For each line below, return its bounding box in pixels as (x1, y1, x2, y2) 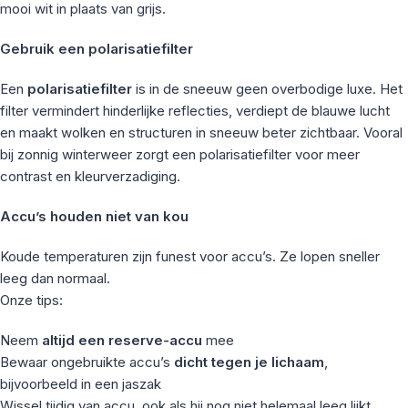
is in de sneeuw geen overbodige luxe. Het (132, 79, 403, 97)
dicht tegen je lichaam (174, 352, 324, 371)
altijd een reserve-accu (42, 331, 202, 349)
